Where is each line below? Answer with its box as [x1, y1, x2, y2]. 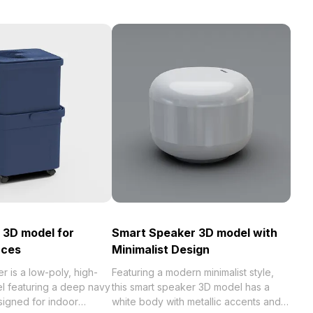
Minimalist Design [112, 242, 210, 256]
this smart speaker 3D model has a [112, 281, 270, 293]
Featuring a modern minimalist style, [112, 266, 274, 278]
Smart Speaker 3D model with [112, 226, 277, 240]
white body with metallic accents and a [112, 296, 289, 307]
